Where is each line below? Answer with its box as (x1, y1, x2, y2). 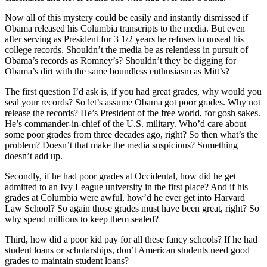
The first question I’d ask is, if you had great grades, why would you (5, 86, 262, 97)
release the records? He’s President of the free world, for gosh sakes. (5, 107, 260, 118)
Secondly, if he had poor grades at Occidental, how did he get (5, 170, 236, 181)
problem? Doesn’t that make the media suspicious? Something (5, 139, 238, 150)
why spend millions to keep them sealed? (5, 213, 159, 224)
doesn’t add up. (5, 150, 63, 161)
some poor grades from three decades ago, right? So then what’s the (5, 129, 258, 139)
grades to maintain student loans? (5, 255, 129, 266)
